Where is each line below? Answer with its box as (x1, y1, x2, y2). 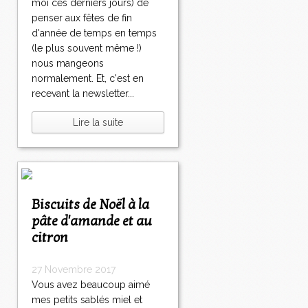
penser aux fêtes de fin (32, 12, 132, 24)
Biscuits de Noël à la (32, 197, 40, 214)
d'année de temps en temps (32, 27, 157, 39)
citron (32, 230, 68, 247)
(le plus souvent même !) (32, 43, 142, 54)
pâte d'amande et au (32, 213, 152, 230)
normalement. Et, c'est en (32, 73, 144, 85)
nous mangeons (32, 58, 104, 69)
